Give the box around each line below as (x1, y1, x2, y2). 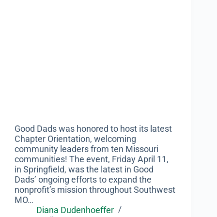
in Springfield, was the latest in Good (15, 164, 154, 174)
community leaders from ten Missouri (15, 143, 158, 154)
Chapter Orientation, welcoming (15, 133, 136, 144)
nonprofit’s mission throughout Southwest (15, 184, 175, 195)
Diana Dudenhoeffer (36, 204, 114, 215)
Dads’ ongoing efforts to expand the (15, 174, 152, 185)
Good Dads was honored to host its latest (15, 123, 172, 134)
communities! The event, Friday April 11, (15, 154, 169, 164)
